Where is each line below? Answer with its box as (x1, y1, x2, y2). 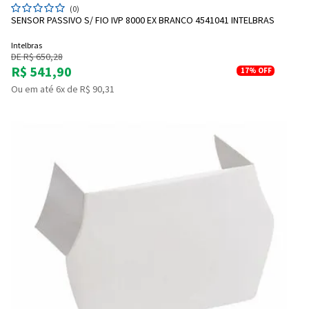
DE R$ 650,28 (11, 50, 63, 63)
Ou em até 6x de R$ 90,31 (11, 83, 114, 96)
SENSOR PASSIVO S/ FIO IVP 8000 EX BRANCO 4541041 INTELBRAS (11, 14, 275, 27)
